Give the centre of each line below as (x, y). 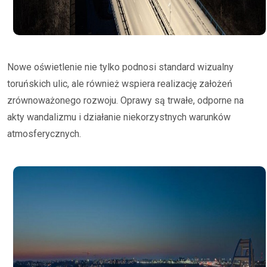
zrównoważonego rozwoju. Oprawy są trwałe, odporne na (125, 100)
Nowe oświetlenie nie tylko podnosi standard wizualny (120, 67)
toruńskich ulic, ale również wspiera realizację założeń (120, 84)
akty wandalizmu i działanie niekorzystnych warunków (119, 117)
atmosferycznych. (44, 134)
